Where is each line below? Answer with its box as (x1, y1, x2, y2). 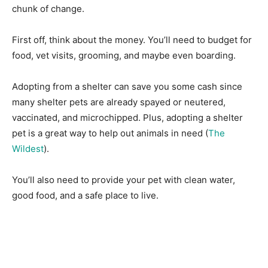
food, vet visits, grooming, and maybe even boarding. (12, 49, 236, 61)
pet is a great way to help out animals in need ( (12, 127, 208, 139)
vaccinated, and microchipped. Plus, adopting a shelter (12, 111, 243, 123)
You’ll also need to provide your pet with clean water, (12, 173, 235, 185)
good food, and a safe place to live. (12, 189, 159, 201)
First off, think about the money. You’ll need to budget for (12, 33, 252, 45)
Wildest (12, 142, 44, 154)
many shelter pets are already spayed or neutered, (12, 96, 226, 108)
